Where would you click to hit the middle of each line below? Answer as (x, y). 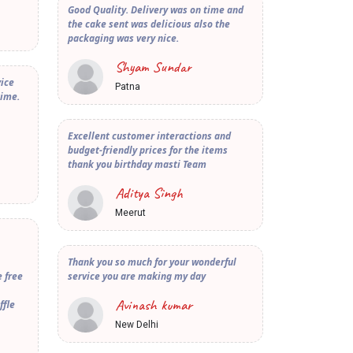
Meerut (130, 213)
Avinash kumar (154, 305)
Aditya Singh (149, 193)
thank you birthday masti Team (137, 165)
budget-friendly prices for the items (148, 150)
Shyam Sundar (153, 67)
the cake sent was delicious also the (149, 24)
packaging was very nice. (123, 39)
